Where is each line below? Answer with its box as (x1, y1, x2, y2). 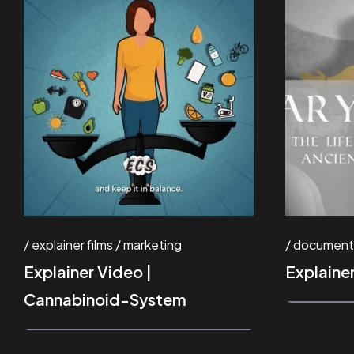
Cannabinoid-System (24, 288, 186, 309)
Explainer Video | (24, 261, 152, 281)
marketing (123, 235, 182, 253)
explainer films (32, 235, 113, 253)
